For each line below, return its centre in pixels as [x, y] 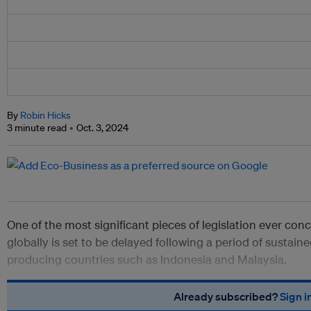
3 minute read [37, 128]
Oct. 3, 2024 [102, 128]
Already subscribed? [226, 297]
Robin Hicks [45, 116]
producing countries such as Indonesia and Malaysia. [147, 260]
